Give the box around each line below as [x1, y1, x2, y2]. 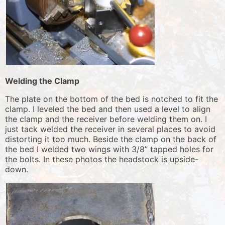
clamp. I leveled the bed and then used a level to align [5, 103, 210, 114]
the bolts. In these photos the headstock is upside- [5, 154, 198, 164]
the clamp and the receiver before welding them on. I [5, 114, 207, 124]
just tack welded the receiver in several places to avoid [5, 124, 215, 134]
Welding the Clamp [5, 75, 79, 86]
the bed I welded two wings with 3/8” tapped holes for [5, 144, 213, 154]
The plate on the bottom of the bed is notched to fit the [5, 93, 218, 104]
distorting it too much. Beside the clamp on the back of [5, 134, 216, 144]
